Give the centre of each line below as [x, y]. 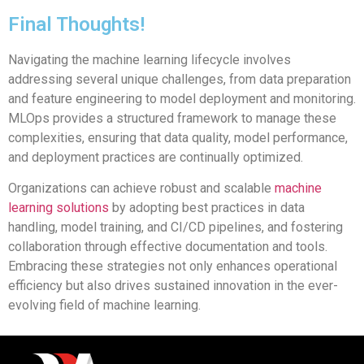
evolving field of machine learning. [104, 305]
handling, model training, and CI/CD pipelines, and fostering [175, 227]
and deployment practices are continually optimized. [157, 157]
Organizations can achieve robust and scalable [141, 188]
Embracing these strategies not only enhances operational [173, 266]
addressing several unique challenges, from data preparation [180, 79]
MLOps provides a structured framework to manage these [172, 118]
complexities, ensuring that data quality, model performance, [178, 137]
